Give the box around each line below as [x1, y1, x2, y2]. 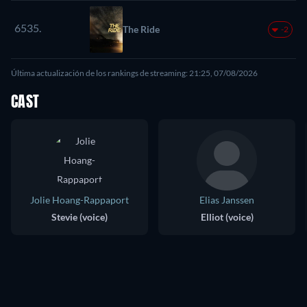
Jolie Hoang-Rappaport [30, 193, 129, 206]
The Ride [123, 23, 160, 35]
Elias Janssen [199, 193, 254, 206]
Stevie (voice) [51, 210, 108, 223]
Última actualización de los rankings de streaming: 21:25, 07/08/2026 [11, 67, 258, 78]
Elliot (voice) [200, 210, 254, 223]
